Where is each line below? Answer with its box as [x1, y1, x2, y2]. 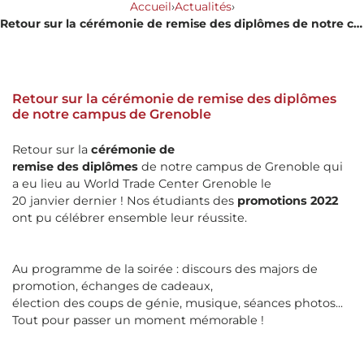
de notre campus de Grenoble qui [138, 158, 343, 174]
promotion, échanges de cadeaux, [12, 278, 213, 293]
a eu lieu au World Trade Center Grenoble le [12, 175, 271, 191]
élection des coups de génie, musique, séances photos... [12, 295, 343, 310]
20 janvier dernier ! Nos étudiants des [12, 193, 237, 208]
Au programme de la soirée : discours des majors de [12, 261, 318, 276]
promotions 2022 [237, 193, 338, 208]
